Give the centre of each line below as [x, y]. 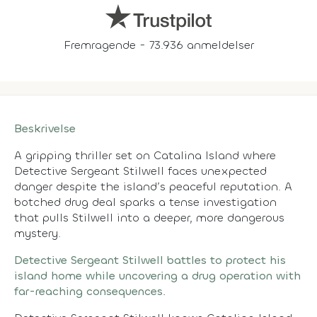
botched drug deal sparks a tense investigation [145, 202]
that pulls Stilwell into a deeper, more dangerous [149, 217]
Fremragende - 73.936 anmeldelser [158, 45]
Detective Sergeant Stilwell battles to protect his [150, 260]
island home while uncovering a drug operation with [157, 275]
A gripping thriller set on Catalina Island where [145, 155]
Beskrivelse [45, 128]
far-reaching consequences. [90, 291]
